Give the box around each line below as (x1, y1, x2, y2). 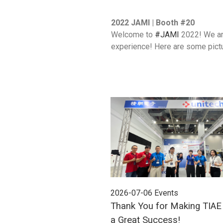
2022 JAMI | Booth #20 (111, 18, 195, 27)
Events (154, 188, 178, 198)
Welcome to (111, 30, 155, 39)
